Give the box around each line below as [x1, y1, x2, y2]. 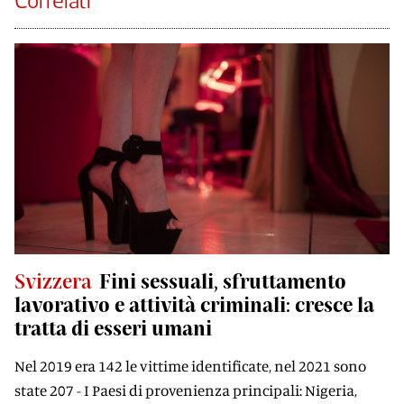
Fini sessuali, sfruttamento [99, 269, 346, 292]
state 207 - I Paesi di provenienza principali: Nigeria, [14, 381, 357, 399]
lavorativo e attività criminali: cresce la [14, 292, 374, 316]
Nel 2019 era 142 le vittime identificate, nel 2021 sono [14, 356, 366, 375]
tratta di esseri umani [14, 316, 212, 339]
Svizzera [14, 269, 92, 292]
